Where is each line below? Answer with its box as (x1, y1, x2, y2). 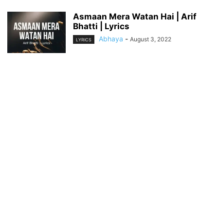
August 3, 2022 (130, 36, 171, 43)
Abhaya (99, 35, 123, 43)
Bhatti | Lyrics (73, 21, 129, 31)
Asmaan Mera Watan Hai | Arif (73, 12, 197, 21)
